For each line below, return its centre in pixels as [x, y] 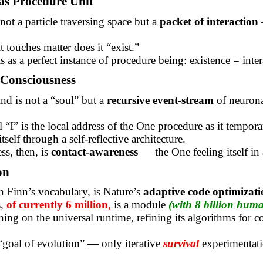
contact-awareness [94, 151]
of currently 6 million [57, 205]
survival [181, 244]
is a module [141, 205]
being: [172, 60]
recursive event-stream [160, 100]
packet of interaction [209, 21]
